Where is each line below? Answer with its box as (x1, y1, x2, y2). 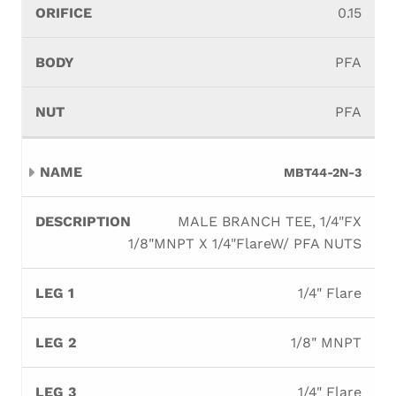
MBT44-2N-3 (284, 165, 362, 179)
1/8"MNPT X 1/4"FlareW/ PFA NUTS (128, 235, 362, 252)
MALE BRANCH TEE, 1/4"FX (178, 213, 362, 230)
